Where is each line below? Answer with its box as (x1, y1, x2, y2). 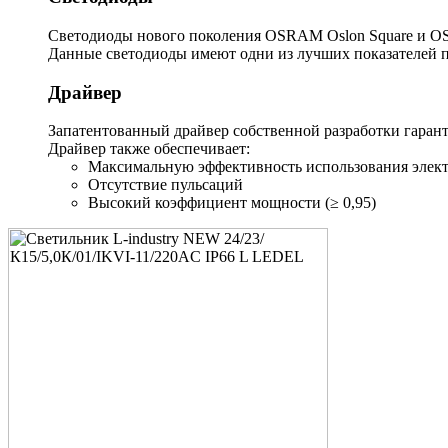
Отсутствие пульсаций (88, 176, 243, 194)
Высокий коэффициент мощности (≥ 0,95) (88, 194, 376, 212)
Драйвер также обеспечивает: (48, 140, 250, 158)
